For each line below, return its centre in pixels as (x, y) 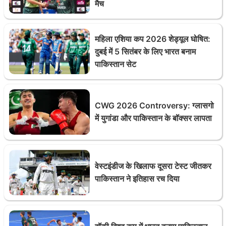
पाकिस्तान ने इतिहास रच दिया (137, 179)
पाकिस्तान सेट (116, 64)
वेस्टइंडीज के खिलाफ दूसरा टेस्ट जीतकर (153, 166)
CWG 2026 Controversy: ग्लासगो (154, 105)
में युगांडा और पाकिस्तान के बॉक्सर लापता (153, 118)
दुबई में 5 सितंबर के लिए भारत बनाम (145, 51)
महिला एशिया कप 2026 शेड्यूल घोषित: (153, 39)
